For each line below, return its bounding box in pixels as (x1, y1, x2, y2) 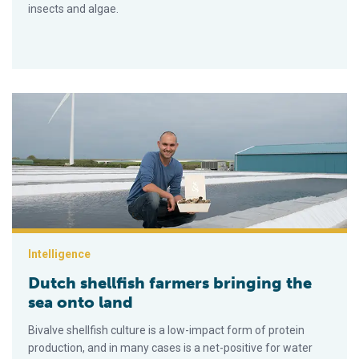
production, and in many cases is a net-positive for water (28, 341, 313, 355)
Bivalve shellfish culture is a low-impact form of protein (28, 324, 305, 337)
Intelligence (28, 248, 91, 261)
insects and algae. (28, 2, 119, 16)
